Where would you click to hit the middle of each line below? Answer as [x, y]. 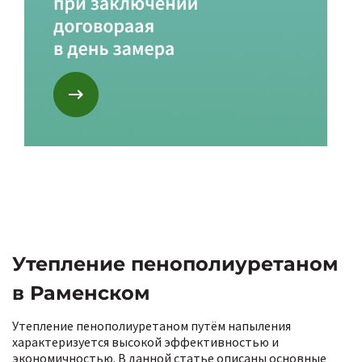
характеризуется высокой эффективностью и [145, 342]
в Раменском [81, 293]
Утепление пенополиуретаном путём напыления [152, 326]
